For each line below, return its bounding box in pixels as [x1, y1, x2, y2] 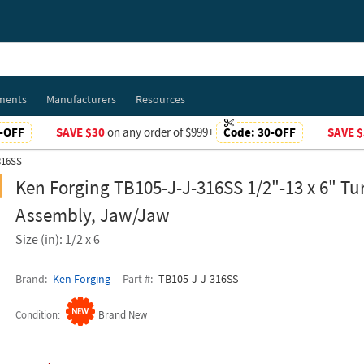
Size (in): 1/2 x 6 [15, 231, 100, 247]
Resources [135, 92, 185, 106]
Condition [15, 308, 58, 322]
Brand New [97, 308, 147, 322]
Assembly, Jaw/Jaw [15, 203, 170, 227]
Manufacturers [45, 92, 116, 106]
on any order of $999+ [106, 124, 214, 140]
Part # [122, 271, 150, 286]
